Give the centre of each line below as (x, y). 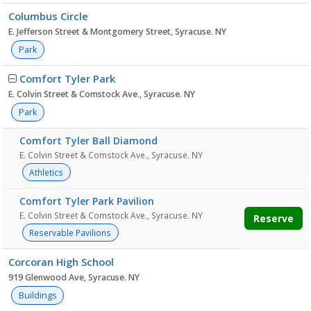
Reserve (274, 218)
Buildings (37, 295)
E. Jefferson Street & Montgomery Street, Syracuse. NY (117, 32)
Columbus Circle (48, 16)
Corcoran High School (61, 262)
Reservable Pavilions (70, 233)
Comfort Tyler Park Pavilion (87, 201)
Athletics (47, 172)
